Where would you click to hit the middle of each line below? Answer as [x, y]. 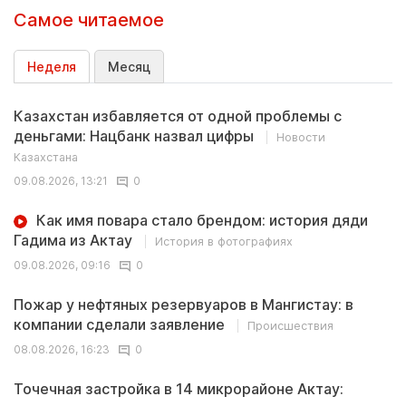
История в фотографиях [224, 242]
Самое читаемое [89, 20]
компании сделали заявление [121, 324]
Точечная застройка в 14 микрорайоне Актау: [179, 389]
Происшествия [290, 326]
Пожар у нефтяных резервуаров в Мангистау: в [184, 304]
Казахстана [46, 157]
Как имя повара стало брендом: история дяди [202, 220]
